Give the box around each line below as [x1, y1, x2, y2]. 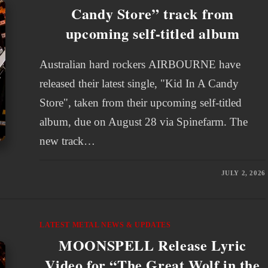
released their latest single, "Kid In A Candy [39, 77, 239, 90]
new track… [39, 135, 96, 147]
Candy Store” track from [71, 3, 234, 24]
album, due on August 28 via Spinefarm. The [39, 115, 248, 128]
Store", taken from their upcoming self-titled [39, 96, 242, 109]
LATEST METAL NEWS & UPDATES [39, 221, 171, 229]
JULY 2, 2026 [221, 169, 266, 176]
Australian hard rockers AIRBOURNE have [39, 58, 241, 71]
